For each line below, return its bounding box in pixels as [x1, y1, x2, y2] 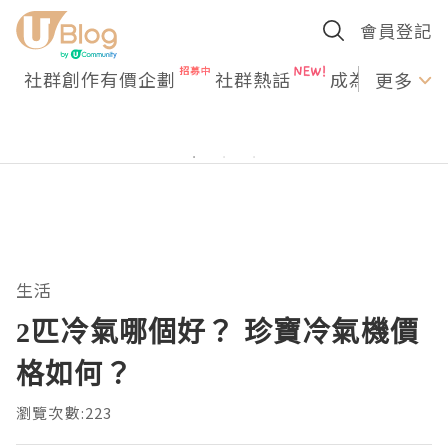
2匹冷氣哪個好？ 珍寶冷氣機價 [16, 312, 419, 350]
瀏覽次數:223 [16, 402, 113, 423]
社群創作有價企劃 [24, 66, 176, 92]
